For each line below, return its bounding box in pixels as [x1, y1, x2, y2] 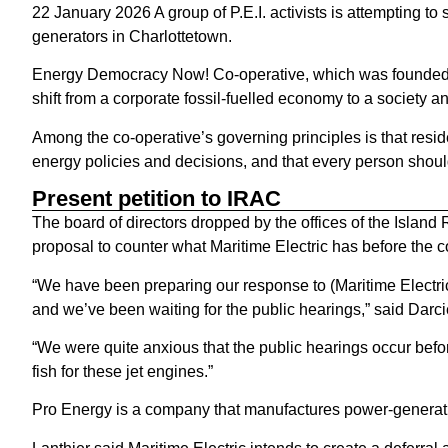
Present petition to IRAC [32, 186, 281, 212]
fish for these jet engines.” [32, 362, 213, 380]
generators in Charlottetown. [32, 28, 232, 45]
